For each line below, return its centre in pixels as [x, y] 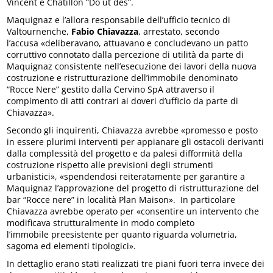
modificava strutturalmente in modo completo [101, 222]
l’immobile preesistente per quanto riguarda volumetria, [122, 234]
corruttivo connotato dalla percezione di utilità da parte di [126, 54]
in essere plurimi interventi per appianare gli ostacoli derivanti [136, 141]
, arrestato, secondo [179, 31]
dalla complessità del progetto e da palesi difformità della [125, 153]
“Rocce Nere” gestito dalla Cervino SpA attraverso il [111, 89]
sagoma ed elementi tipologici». [72, 246]
